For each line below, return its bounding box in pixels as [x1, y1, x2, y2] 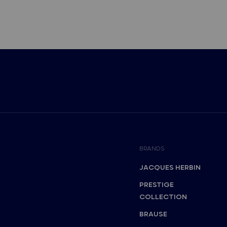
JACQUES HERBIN [139, 164, 201, 172]
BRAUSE [139, 210, 167, 219]
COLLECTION [139, 193, 187, 202]
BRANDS [139, 145, 165, 153]
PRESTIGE [139, 181, 174, 190]
